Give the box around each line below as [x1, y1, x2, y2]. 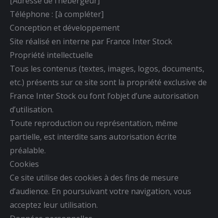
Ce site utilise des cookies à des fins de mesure [10, 172, 179, 183]
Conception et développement [10, 22, 120, 33]
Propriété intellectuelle [10, 49, 93, 60]
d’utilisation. [10, 104, 54, 115]
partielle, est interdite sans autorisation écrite [10, 131, 177, 142]
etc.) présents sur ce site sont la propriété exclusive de [10, 76, 207, 88]
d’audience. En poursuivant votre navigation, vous [10, 185, 191, 197]
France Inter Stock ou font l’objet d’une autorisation [10, 90, 199, 101]
